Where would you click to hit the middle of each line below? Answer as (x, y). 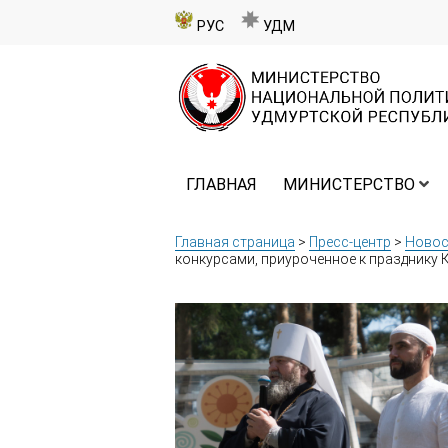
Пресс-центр (350, 242)
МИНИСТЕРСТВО (349, 185)
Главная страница (235, 242)
